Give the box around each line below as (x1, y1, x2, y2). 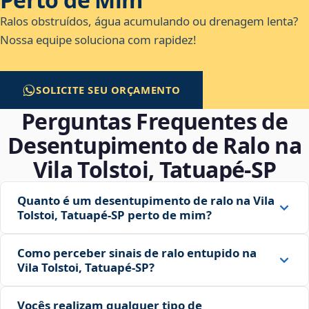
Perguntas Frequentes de (21, 106, 288, 137)
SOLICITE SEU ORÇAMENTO (36, 83, 181, 97)
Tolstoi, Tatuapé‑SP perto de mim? (17, 207, 212, 223)
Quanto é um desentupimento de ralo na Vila (17, 192, 275, 209)
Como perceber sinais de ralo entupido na (17, 245, 257, 261)
